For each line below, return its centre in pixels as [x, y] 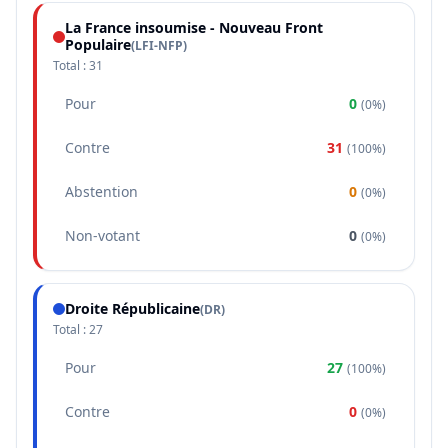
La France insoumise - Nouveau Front [194, 27]
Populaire [98, 44]
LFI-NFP [159, 45]
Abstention [101, 191]
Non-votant [102, 235]
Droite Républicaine [132, 308]
